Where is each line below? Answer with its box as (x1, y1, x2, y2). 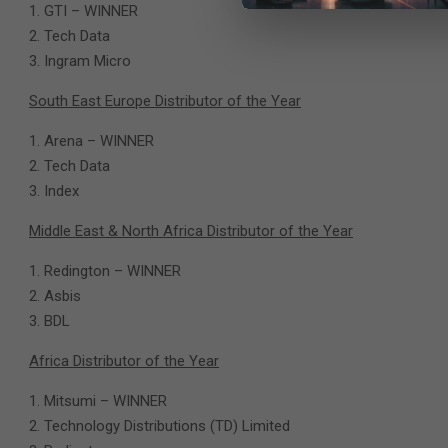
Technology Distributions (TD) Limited (44, 417, 290, 435)
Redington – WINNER (44, 262, 181, 280)
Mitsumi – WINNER (44, 392, 167, 410)
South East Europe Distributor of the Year (29, 92, 301, 110)
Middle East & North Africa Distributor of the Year (29, 222, 353, 240)
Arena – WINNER (44, 132, 154, 150)
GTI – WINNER (44, 2, 138, 20)
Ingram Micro (44, 52, 131, 70)
